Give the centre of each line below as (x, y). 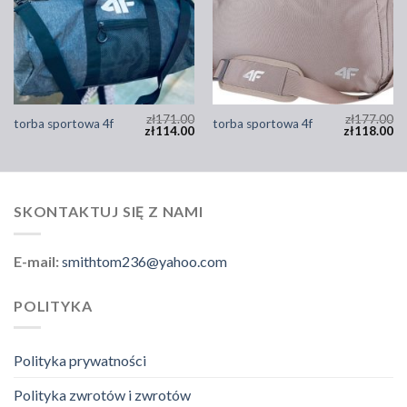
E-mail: (38, 261)
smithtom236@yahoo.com (144, 261)
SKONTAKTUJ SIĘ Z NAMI (109, 212)
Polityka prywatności (80, 361)
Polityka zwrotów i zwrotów (102, 395)
